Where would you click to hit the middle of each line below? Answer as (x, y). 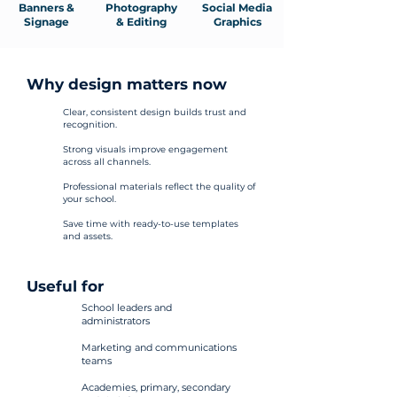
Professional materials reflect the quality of (159, 187)
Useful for (65, 286)
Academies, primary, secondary (156, 387)
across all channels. (107, 162)
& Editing (141, 22)
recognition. (90, 125)
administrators (116, 321)
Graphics (237, 22)
